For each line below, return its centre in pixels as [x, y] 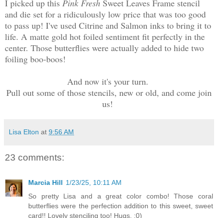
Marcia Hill [45, 183]
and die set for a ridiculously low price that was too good [105, 14]
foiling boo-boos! [35, 59]
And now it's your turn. [109, 81]
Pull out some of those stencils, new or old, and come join [109, 92]
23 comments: [35, 157]
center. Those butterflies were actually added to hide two [104, 47]
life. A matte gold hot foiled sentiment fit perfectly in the [105, 36]
